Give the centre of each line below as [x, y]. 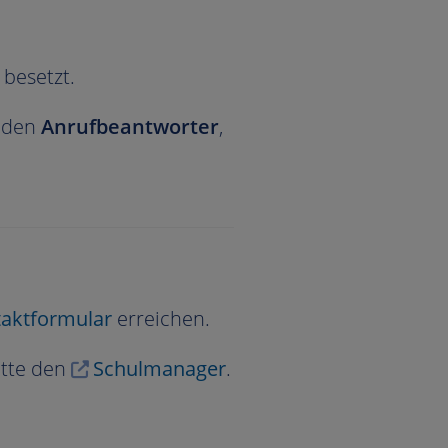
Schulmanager [159, 369]
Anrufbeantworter [130, 126]
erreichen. [163, 319]
